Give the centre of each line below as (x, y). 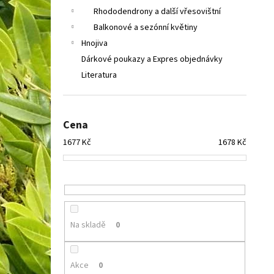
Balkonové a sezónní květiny (146, 28)
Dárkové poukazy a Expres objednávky (152, 59)
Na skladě (88, 225)
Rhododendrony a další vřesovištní (157, 12)
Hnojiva (94, 43)
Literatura (99, 75)
